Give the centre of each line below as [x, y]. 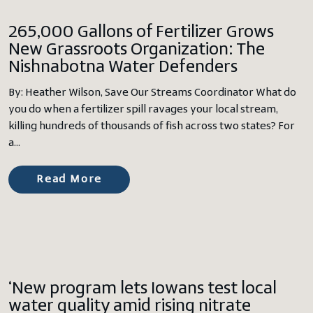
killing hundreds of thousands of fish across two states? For [152, 126]
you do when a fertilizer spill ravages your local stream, [143, 110]
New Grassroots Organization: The [137, 50]
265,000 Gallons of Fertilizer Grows [141, 32]
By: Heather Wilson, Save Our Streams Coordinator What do [152, 93]
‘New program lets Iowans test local [143, 289]
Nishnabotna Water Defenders [123, 67]
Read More [70, 180]
